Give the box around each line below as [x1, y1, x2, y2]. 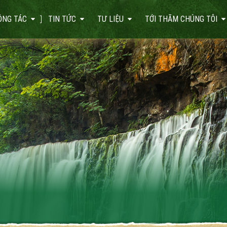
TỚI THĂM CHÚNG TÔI [145, 14, 217, 24]
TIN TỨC [48, 14, 76, 24]
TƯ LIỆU [97, 14, 124, 24]
